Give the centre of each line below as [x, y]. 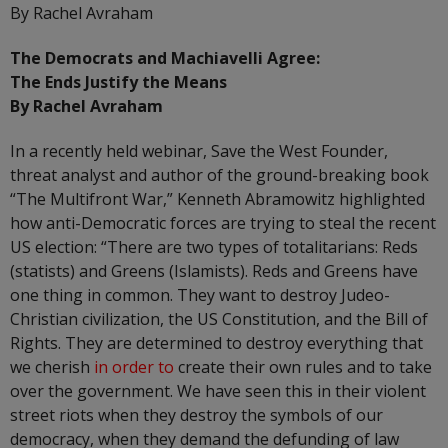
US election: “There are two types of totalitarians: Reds [214, 247]
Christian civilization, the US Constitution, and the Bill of [219, 319]
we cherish [52, 367]
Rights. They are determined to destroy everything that [216, 343]
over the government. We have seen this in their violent [218, 391]
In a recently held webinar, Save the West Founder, [199, 151]
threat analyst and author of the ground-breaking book [219, 175]
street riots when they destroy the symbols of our [196, 415]
